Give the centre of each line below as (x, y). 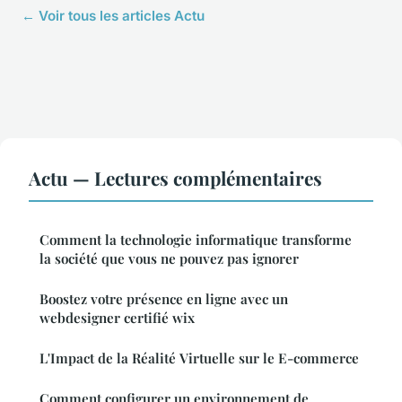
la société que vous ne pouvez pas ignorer (169, 259)
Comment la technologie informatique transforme (196, 240)
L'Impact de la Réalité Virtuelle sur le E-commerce (199, 358)
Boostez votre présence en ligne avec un (164, 299)
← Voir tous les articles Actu (113, 16)
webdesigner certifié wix (117, 318)
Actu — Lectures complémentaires (175, 178)
